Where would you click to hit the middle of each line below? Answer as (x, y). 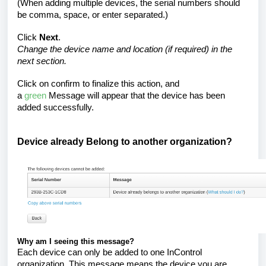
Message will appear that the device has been (136, 95)
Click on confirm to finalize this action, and (98, 83)
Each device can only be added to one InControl (110, 252)
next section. (42, 61)
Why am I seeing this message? (76, 241)
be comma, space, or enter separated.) (93, 15)
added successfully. (56, 107)
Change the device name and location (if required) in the (125, 49)
